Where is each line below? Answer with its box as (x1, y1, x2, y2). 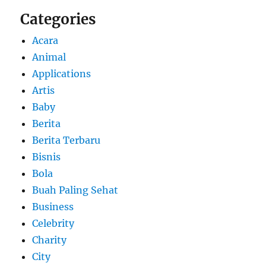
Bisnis (32, 151, 61, 163)
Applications (32, 68, 91, 80)
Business (32, 201, 74, 213)
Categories (20, 10, 96, 29)
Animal (32, 51, 66, 64)
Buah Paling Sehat (32, 184, 119, 197)
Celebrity (32, 217, 75, 230)
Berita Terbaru (32, 134, 101, 147)
